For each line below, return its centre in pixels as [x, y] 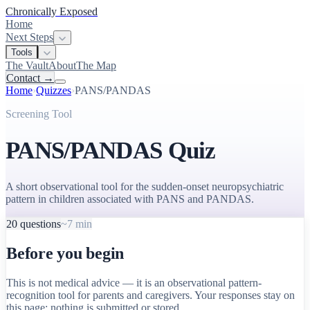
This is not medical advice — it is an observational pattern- [134, 282]
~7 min [76, 224]
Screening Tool [39, 114]
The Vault [27, 65]
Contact [25, 78]
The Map [96, 65]
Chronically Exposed [52, 11]
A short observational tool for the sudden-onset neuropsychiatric [145, 187]
